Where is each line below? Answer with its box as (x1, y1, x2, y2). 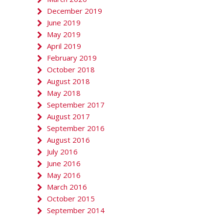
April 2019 (46, 41, 81, 51)
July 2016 (46, 147, 78, 156)
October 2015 (46, 194, 95, 203)
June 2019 (46, 18, 81, 27)
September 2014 (46, 205, 105, 215)
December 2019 (46, 6, 102, 16)
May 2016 (46, 170, 81, 180)
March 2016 (46, 182, 87, 192)
